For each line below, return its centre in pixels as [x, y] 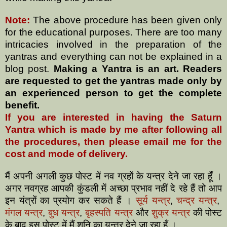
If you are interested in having [87, 117]
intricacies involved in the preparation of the [113, 44]
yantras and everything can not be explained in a [113, 56]
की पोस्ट [206, 212]
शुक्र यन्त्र [171, 212]
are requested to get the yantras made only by [113, 81]
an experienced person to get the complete [113, 93]
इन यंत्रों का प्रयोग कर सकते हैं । [70, 200]
